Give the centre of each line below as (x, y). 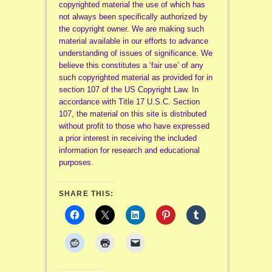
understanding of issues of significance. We (135, 53)
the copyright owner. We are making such (131, 29)
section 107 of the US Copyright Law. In (128, 90)
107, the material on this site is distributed (132, 114)
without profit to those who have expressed (134, 126)
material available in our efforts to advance (133, 41)
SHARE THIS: (86, 194)
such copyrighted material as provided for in (135, 78)
